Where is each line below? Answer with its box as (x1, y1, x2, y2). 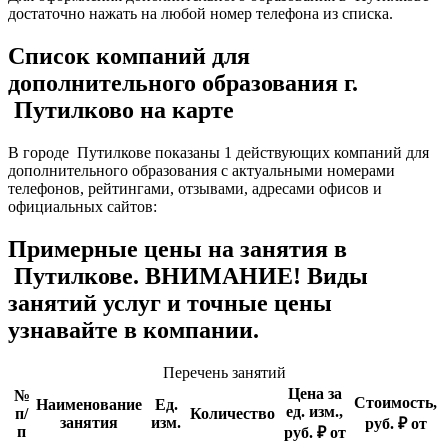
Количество (190, 404, 275, 422)
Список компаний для (8, 43, 250, 70)
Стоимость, (354, 393, 437, 411)
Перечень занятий (162, 363, 286, 381)
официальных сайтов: (8, 198, 157, 216)
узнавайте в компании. (8, 317, 259, 344)
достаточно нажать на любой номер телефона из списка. (8, 5, 393, 23)
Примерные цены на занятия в (8, 236, 347, 263)
